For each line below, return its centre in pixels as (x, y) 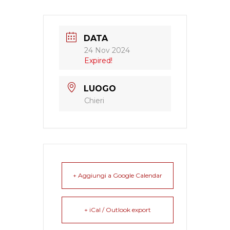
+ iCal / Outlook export (118, 210)
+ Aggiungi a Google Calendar (118, 175)
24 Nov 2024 (107, 50)
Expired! (98, 61)
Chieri (94, 101)
